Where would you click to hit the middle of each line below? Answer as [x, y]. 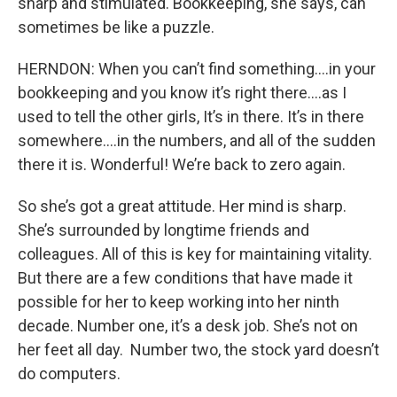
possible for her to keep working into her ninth [179, 302]
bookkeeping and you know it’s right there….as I [182, 93]
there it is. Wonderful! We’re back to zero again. [182, 165]
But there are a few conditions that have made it [185, 278]
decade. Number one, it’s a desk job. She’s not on [188, 326]
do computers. [69, 374]
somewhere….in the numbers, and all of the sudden [197, 141]
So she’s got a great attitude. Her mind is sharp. [182, 206]
